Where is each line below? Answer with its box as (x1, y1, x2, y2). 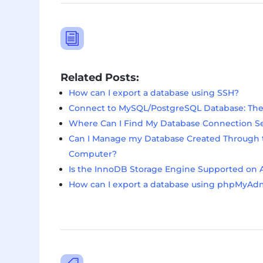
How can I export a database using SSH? (69, 87, 240, 98)
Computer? (69, 148, 117, 159)
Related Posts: (60, 70, 140, 83)
